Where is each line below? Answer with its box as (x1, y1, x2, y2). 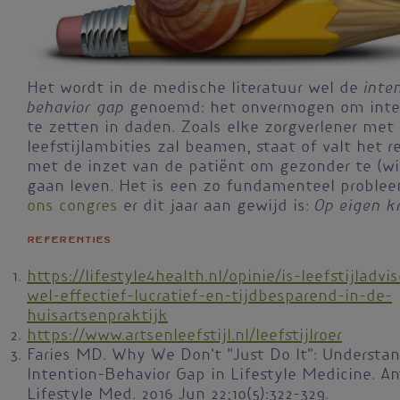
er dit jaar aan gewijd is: (118, 199, 314, 214)
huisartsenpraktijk (27, 309, 168, 324)
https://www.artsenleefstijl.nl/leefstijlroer (27, 329, 342, 344)
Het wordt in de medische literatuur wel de (27, 81, 363, 96)
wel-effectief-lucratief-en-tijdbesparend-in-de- (27, 289, 392, 304)
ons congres (27, 199, 118, 214)
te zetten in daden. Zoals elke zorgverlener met (27, 121, 394, 136)
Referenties (27, 233, 112, 246)
